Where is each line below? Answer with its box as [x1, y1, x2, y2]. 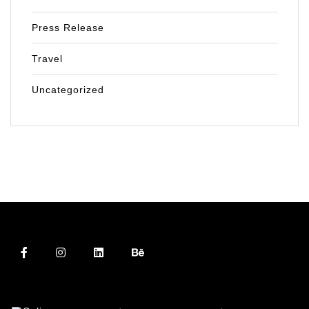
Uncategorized [32, 84, 104, 96]
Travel [32, 53, 63, 65]
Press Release [32, 22, 104, 34]
